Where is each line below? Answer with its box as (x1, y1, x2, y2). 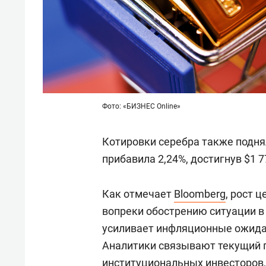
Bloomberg (174, 188, 226, 201)
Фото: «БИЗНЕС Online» (102, 102, 180, 111)
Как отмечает (102, 188, 174, 201)
